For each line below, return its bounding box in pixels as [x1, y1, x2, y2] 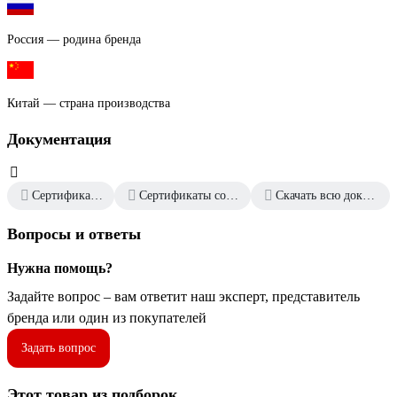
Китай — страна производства [7, 97, 170, 110]
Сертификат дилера [90, 189, 103, 202]
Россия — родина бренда [7, 33, 141, 46]
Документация [7, 130, 112, 148]
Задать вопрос [21, 340, 96, 354]
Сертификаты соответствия [225, 189, 238, 202]
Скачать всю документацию [362, 189, 376, 202]
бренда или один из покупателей [7, 309, 206, 325]
